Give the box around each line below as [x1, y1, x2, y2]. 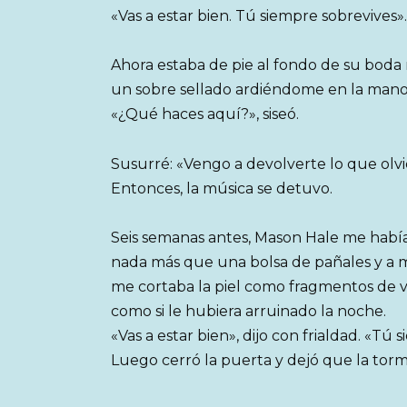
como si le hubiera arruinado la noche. [111, 302, 386, 320]
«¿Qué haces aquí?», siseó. [111, 105, 299, 124]
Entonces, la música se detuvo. [111, 179, 333, 197]
